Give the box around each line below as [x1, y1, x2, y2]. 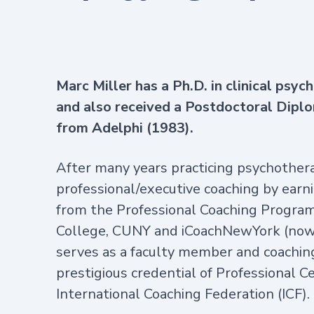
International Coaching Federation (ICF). [56, 284, 310, 303]
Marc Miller [56, 76, 132, 96]
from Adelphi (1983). [56, 118, 193, 138]
